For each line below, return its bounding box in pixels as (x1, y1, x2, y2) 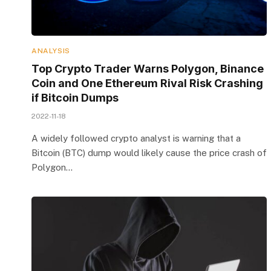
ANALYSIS (31, 46, 70, 55)
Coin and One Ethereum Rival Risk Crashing (31, 76, 263, 90)
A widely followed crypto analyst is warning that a (31, 132, 241, 143)
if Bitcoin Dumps (31, 91, 119, 104)
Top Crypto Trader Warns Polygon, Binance (31, 62, 264, 75)
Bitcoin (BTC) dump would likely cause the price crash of (31, 147, 267, 158)
